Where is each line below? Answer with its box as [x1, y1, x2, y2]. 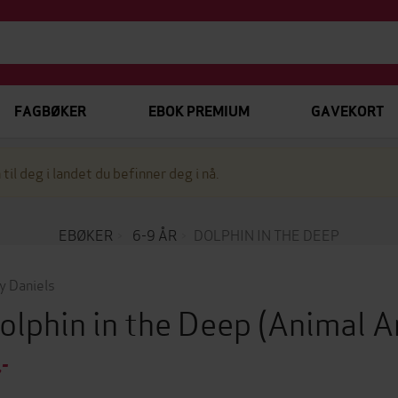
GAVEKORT [310, 102, 384, 121]
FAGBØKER [14, 102, 86, 121]
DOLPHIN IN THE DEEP [194, 224, 339, 244]
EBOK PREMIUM [147, 102, 250, 121]
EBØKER [59, 224, 113, 244]
